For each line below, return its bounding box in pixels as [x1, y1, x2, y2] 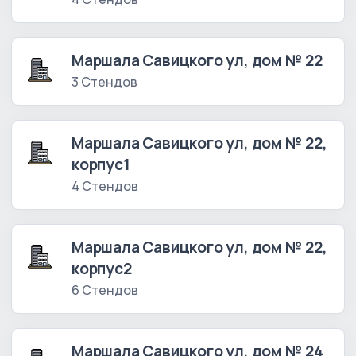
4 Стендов [72, 177, 138, 195]
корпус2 [72, 258, 132, 280]
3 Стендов [72, 73, 137, 91]
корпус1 [72, 154, 130, 176]
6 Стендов [72, 281, 138, 300]
